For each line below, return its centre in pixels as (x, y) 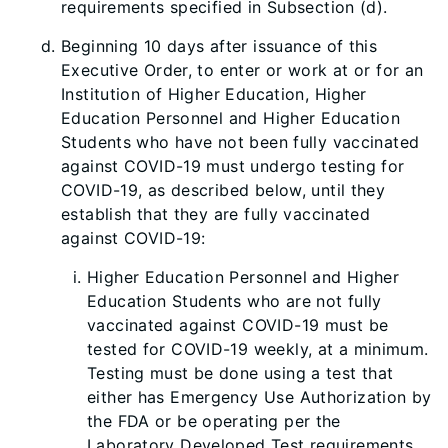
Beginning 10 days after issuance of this (219, 46)
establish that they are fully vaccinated (216, 214)
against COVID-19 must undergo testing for (233, 166)
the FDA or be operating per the (214, 421)
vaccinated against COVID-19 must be (238, 325)
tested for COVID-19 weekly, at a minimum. (258, 349)
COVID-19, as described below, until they (223, 190)
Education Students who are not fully (234, 301)
